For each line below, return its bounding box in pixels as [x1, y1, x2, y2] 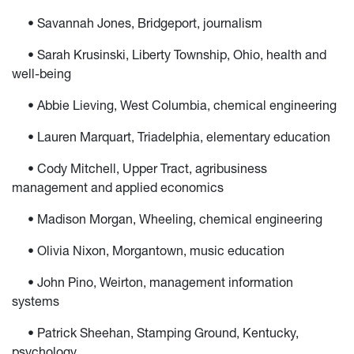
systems [12, 293, 59, 310]
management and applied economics [12, 179, 224, 196]
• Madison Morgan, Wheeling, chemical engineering [12, 211, 322, 228]
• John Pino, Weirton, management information [12, 274, 293, 291]
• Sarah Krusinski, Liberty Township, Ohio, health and [12, 47, 326, 63]
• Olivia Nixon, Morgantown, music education [12, 243, 284, 259]
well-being [12, 66, 71, 82]
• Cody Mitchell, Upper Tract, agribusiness [12, 160, 267, 177]
